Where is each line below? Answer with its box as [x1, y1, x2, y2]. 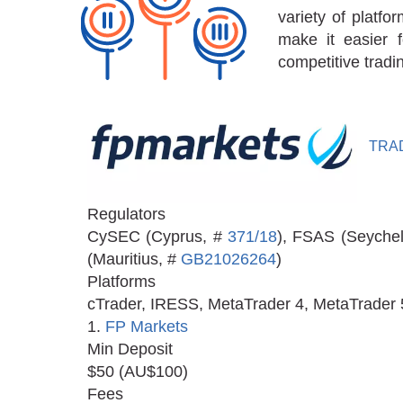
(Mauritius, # [87, 250, 181, 269]
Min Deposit [87, 340, 173, 359]
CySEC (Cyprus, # [87, 228, 228, 246]
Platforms [87, 273, 156, 291]
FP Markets [105, 318, 188, 336]
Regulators [87, 205, 166, 224]
